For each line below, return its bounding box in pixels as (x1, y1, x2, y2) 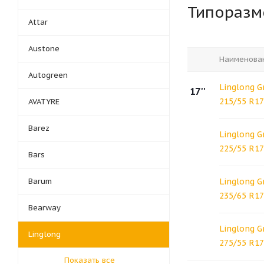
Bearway (28, 203, 61, 213)
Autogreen (28, 70, 68, 80)
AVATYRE (28, 97, 60, 107)
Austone (28, 44, 60, 54)
